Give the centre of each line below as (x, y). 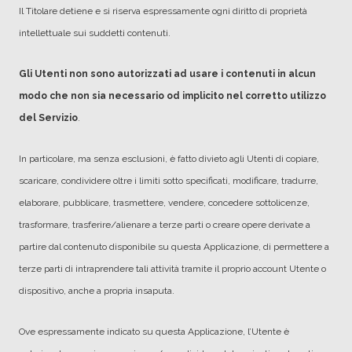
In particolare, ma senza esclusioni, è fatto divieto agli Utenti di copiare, (169, 159)
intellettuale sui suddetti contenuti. (95, 33)
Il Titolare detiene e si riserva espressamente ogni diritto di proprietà (163, 11)
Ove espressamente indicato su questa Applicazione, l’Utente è (154, 332)
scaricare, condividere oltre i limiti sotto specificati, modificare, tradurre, (169, 181)
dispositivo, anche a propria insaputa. (97, 291)
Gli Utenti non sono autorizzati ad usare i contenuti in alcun (167, 74)
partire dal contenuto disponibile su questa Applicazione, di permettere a (174, 247)
